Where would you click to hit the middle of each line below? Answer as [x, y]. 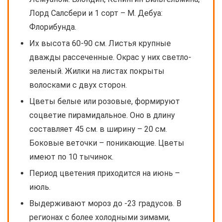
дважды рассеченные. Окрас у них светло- [110, 57]
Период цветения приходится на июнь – [105, 173]
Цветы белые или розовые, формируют [105, 102]
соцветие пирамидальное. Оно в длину [102, 115]
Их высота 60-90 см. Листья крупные [100, 44]
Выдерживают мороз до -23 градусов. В [105, 204]
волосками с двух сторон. [78, 85]
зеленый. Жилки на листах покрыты [97, 71]
